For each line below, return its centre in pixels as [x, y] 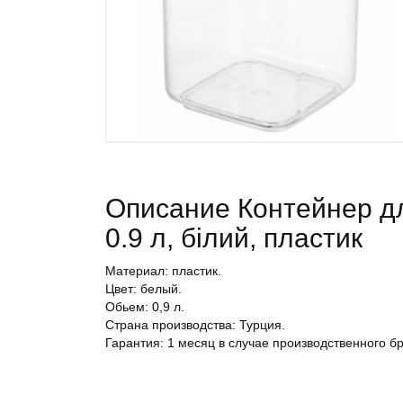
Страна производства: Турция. [195, 325]
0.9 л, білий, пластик [234, 238]
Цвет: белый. [143, 289]
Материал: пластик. [163, 271]
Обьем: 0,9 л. [145, 307]
